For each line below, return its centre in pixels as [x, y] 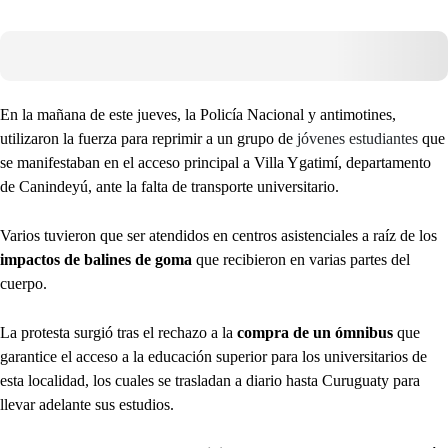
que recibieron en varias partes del [301, 260]
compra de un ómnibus [315, 333]
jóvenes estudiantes [357, 139]
